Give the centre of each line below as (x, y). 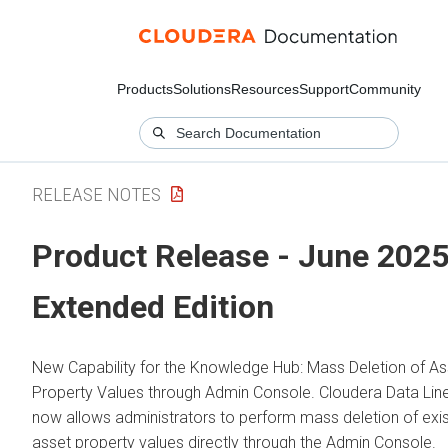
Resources (265, 89)
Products (145, 89)
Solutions (202, 89)
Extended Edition (153, 307)
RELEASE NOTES (96, 194)
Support (324, 89)
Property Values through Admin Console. (175, 392)
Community (385, 89)
